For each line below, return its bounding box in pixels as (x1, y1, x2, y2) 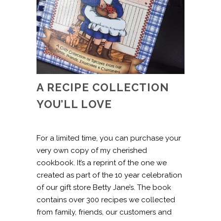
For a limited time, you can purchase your (37, 133, 181, 143)
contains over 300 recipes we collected (37, 195, 175, 204)
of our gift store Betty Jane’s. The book (37, 183, 171, 192)
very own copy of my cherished (37, 146, 147, 155)
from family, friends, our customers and (37, 207, 172, 217)
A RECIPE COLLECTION (37, 80, 169, 94)
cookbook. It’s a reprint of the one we (37, 158, 167, 167)
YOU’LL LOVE (37, 97, 112, 110)
